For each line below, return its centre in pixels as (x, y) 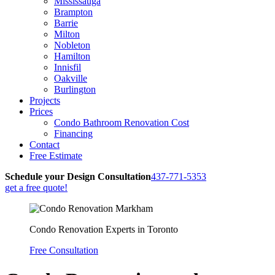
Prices (41, 111)
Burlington (75, 89)
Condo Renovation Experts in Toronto (104, 229)
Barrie (66, 23)
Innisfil (68, 67)
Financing (73, 133)
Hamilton (72, 56)
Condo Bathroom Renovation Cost (122, 122)
